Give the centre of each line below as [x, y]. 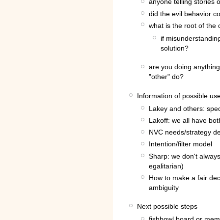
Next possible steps [167, 206]
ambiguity [164, 187]
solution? [175, 48]
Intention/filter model [180, 144]
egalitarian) [166, 166]
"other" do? [166, 77]
